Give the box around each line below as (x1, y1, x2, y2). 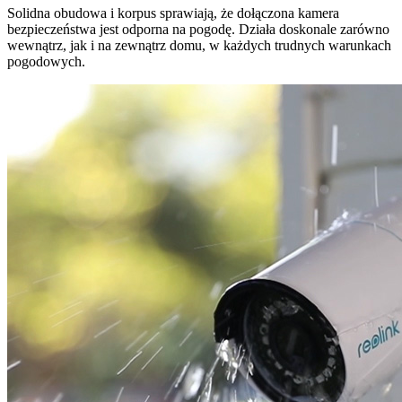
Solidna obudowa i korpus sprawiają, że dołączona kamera (7, 5, 339, 22)
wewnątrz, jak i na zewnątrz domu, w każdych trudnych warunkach (7, 38, 391, 54)
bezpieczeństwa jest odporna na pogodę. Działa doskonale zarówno (7, 22, 389, 38)
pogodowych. (7, 54, 85, 70)
